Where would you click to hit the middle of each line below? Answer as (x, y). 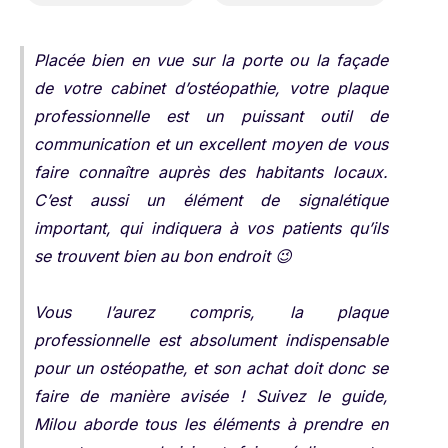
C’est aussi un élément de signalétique (211, 200)
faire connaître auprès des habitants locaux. (211, 172)
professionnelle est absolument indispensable (211, 340)
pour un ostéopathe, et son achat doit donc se (211, 368)
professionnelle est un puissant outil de (211, 116)
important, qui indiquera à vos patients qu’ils (211, 228)
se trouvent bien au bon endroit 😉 (163, 256)
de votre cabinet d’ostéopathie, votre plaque (211, 88)
